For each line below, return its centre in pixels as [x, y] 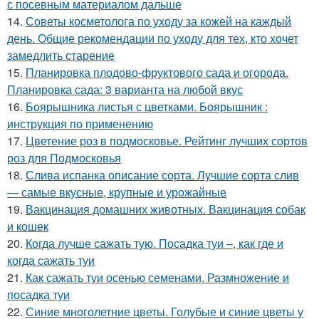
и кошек [28, 226]
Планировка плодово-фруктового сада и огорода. [157, 72]
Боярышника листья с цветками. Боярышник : [147, 106]
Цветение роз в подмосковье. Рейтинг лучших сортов [167, 140]
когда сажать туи [51, 260]
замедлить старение [61, 55]
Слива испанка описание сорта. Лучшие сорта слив [162, 174]
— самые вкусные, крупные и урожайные [117, 192]
